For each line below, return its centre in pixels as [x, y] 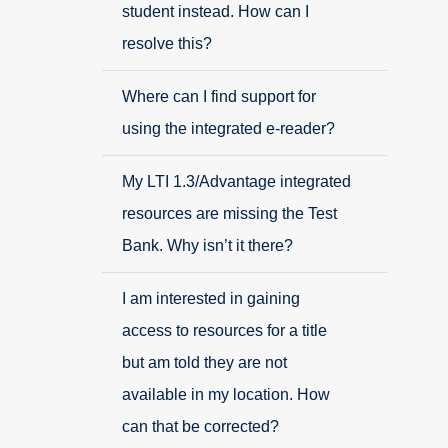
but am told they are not [204, 362]
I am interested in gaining [211, 298]
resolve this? [167, 43]
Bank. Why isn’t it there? [207, 245]
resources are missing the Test [229, 213]
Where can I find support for [219, 96]
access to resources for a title [224, 330]
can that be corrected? [200, 426]
